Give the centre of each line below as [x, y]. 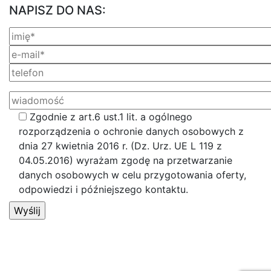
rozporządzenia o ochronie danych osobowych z [131, 131]
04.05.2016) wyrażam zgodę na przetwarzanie [126, 160]
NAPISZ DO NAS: [57, 10]
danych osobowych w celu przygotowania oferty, [132, 175]
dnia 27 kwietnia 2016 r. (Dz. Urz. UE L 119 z [120, 145]
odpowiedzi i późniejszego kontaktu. [103, 189]
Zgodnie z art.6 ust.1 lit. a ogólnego [111, 116]
